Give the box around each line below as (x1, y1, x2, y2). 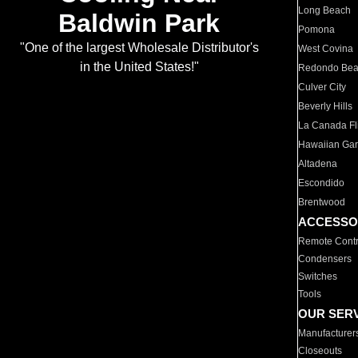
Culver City (298, 82, 347, 93)
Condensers (298, 253, 352, 265)
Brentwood (298, 197, 346, 208)
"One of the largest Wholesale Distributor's (19, 41, 259, 55)
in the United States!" (79, 60, 199, 74)
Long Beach (298, 5, 352, 16)
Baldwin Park (58, 9, 220, 38)
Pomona (298, 24, 336, 35)
